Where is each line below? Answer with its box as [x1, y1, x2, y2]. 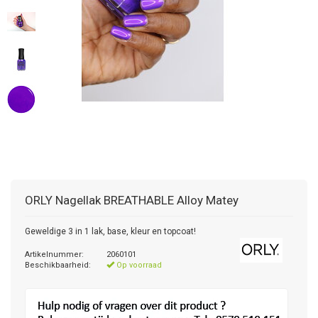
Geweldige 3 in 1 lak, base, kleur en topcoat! [25, 226, 196, 236]
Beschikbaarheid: [25, 261, 91, 270]
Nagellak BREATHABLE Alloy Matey [55, 193, 238, 207]
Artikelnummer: [25, 250, 84, 259]
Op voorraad [114, 261, 162, 270]
